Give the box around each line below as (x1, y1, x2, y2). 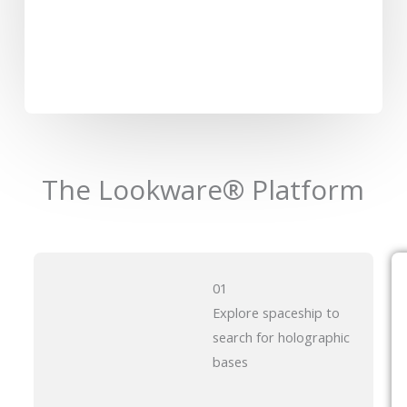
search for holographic (212, 328, 350, 347)
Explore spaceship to (212, 303, 340, 323)
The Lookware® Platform (42, 171, 365, 209)
